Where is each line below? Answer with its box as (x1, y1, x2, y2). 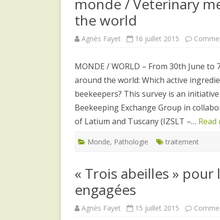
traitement (165, 137, 199, 146)
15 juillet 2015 (135, 203, 179, 213)
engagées (75, 180, 136, 199)
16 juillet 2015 (135, 33, 179, 43)
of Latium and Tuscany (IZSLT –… (75, 115, 198, 127)
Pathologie (114, 137, 148, 146)
